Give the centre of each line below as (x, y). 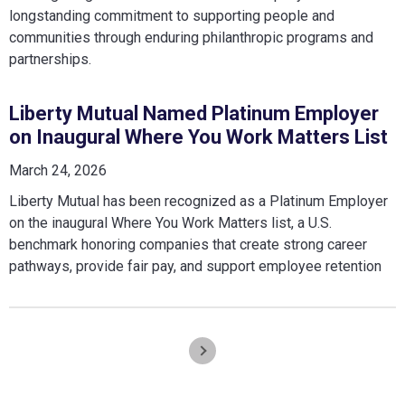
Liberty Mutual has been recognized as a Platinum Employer (198, 201)
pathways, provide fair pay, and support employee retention (195, 266)
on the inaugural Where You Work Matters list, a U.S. (170, 223)
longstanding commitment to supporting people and (172, 16)
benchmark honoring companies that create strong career (188, 245)
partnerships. (50, 59)
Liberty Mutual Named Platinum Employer (194, 113)
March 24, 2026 (58, 170)
